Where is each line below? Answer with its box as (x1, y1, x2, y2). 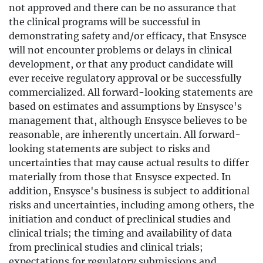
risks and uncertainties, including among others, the (9, 199, 254, 211)
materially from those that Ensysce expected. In (9, 171, 231, 183)
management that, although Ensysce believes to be (9, 114, 247, 126)
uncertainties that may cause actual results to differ (9, 157, 249, 168)
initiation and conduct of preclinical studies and (9, 213, 231, 225)
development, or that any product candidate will (9, 58, 233, 70)
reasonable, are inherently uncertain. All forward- (9, 129, 241, 140)
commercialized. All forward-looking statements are (9, 86, 253, 98)
